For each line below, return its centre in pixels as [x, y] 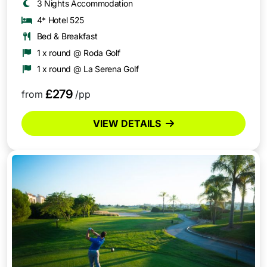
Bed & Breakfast [67, 36]
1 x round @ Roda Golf [78, 52]
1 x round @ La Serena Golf [88, 69]
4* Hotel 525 [60, 20]
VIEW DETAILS [127, 124]
